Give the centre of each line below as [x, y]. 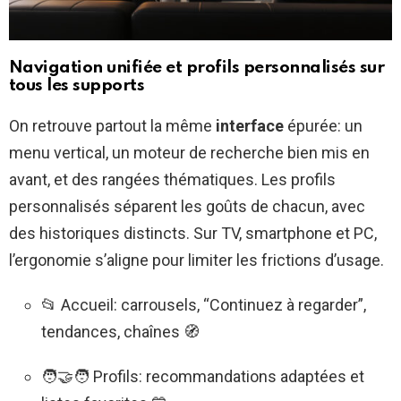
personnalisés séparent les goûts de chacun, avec [187, 206]
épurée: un [323, 125]
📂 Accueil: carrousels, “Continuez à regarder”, [204, 304]
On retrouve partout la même [112, 125]
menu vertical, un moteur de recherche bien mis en [189, 152]
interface [250, 125]
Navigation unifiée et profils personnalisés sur [197, 67]
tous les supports [77, 85]
